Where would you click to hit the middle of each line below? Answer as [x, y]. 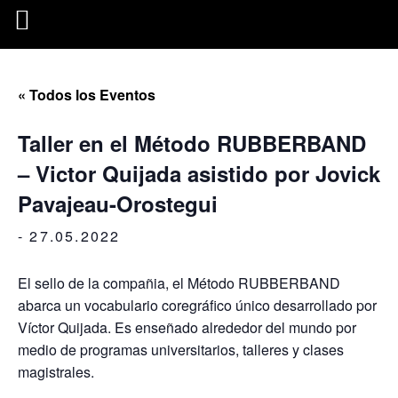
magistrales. [56, 372]
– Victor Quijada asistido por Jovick [199, 173]
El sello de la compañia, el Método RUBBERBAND [179, 283]
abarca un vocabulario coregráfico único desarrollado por [197, 305]
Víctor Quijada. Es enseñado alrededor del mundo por [187, 327]
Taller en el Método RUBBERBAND [192, 143]
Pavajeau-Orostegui [118, 203]
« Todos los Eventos [87, 95]
